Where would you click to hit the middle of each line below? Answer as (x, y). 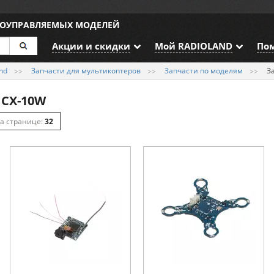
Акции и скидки (91, 46)
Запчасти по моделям (204, 70)
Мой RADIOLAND (193, 46)
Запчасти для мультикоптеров (86, 70)
